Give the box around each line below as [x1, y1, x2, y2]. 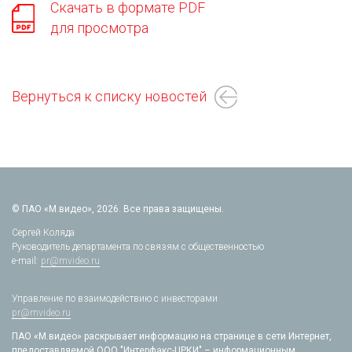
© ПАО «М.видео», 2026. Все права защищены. [12, 203, 224, 214]
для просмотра [49, 20, 148, 36]
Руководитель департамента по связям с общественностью [12, 241, 264, 252]
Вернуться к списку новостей [12, 88, 207, 104]
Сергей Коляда [12, 227, 77, 238]
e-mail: [12, 255, 41, 266]
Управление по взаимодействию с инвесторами [12, 293, 218, 304]
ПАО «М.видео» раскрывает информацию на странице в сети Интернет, [12, 331, 332, 342]
